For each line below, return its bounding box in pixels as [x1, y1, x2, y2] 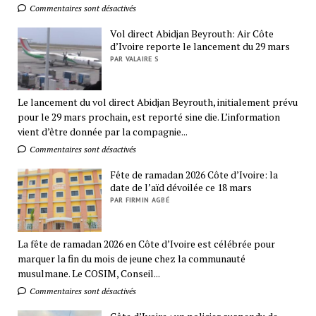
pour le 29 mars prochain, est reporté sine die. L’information [17, 110, 280, 124]
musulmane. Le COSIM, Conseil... [17, 266, 160, 280]
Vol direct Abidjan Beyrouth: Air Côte [110, 26, 274, 40]
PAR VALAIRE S [110, 54, 159, 63]
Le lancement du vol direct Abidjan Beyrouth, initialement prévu [17, 95, 298, 109]
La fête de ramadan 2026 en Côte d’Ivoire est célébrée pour [17, 236, 275, 250]
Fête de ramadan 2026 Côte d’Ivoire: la [110, 168, 279, 182]
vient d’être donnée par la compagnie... [17, 125, 188, 139]
